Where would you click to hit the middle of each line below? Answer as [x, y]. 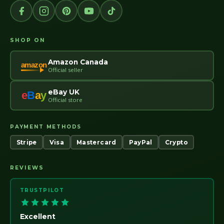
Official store [65, 99]
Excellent [37, 216]
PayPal [140, 142]
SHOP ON [28, 40]
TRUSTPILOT [42, 190]
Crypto [176, 142]
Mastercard [96, 142]
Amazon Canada [78, 62]
